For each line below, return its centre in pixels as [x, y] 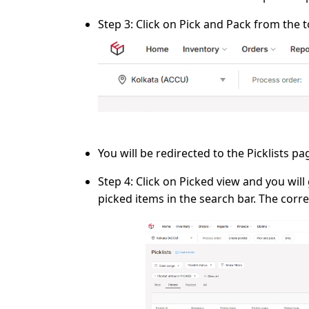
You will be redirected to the [172, 153]
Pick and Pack [215, 24]
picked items [131, 199]
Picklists [268, 153]
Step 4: [117, 182]
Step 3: [117, 24]
